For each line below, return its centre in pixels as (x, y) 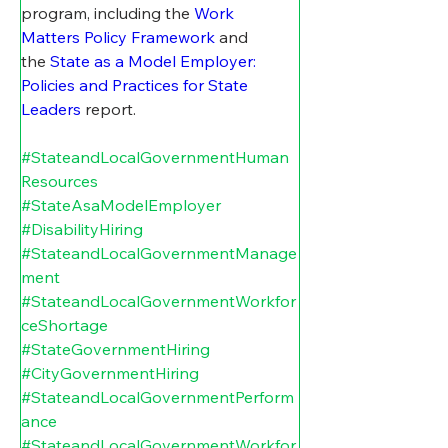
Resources (59, 181)
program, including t (96, 13)
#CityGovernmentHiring (110, 373)
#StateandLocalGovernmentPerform (157, 397)
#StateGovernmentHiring (115, 349)
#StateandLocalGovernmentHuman (155, 157)
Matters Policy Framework (118, 37)
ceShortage (64, 325)
